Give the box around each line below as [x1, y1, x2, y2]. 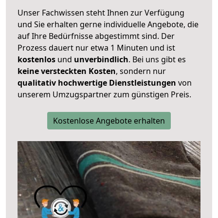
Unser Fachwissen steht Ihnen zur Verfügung [18, 7, 184, 18]
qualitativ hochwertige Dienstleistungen [18, 77, 176, 88]
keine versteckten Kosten [18, 65, 116, 76]
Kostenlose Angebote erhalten [53, 115, 165, 126]
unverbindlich [74, 54, 128, 65]
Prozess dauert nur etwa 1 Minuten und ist [18, 42, 175, 53]
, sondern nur [116, 65, 166, 76]
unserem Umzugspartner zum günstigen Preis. [18, 89, 191, 100]
